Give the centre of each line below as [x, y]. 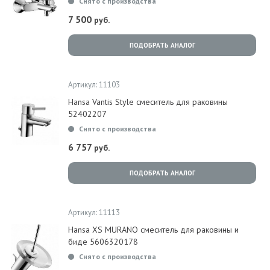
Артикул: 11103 [94, 85]
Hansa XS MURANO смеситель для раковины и [153, 230]
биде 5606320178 [103, 242]
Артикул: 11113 [94, 212]
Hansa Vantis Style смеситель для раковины [148, 102]
